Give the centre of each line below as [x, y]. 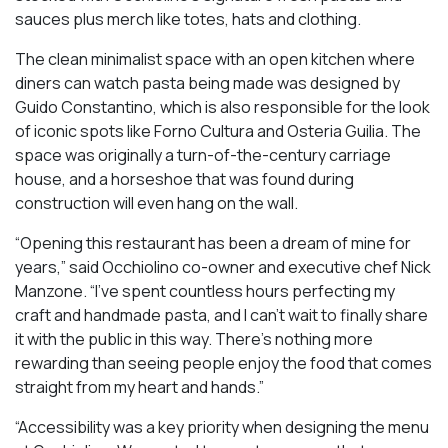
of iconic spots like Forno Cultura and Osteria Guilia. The [218, 130]
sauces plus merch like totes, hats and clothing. [188, 18]
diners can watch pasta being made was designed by [207, 82]
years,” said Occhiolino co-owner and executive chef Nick [223, 266]
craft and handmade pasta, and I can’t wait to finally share [221, 314]
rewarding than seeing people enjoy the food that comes [223, 362]
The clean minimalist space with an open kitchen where [215, 58]
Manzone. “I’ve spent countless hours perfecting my [205, 290]
